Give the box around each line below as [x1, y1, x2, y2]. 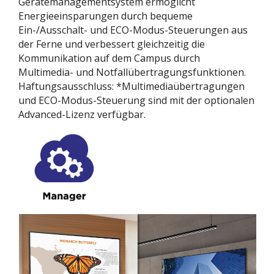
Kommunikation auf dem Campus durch [18, 51, 200, 65]
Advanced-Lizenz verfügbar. [18, 107, 146, 121]
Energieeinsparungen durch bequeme [18, 9, 193, 23]
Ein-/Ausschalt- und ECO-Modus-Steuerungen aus [18, 23, 248, 37]
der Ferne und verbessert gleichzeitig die [18, 37, 205, 51]
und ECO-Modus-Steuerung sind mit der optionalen [18, 93, 254, 107]
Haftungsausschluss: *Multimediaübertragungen [18, 79, 245, 93]
